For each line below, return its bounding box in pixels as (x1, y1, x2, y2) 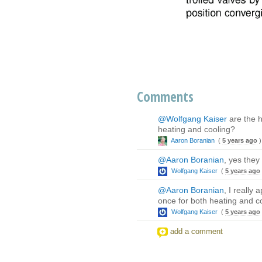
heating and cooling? (158, 124, 235, 134)
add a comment (170, 226, 223, 236)
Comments (137, 87, 194, 106)
